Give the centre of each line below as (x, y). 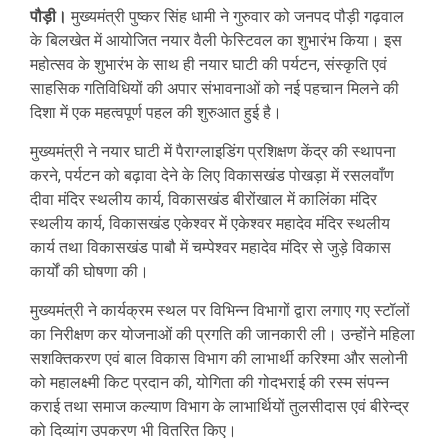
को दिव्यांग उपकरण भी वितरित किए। (133, 431)
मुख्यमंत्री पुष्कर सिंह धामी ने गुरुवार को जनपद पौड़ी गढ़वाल (235, 17)
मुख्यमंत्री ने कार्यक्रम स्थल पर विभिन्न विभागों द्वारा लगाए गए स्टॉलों (220, 311)
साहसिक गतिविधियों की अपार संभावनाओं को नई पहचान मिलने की (214, 89)
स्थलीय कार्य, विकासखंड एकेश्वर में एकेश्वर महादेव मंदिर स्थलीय (210, 224)
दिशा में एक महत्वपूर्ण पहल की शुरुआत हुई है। (156, 113)
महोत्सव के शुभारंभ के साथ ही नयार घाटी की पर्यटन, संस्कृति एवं (208, 65)
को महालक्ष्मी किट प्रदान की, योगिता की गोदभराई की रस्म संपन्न (209, 383)
